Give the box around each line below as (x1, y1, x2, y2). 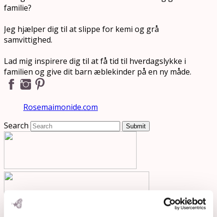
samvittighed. (4, 34, 52, 46)
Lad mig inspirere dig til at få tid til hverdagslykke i (4, 56, 186, 67)
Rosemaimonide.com (23, 102, 98, 113)
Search (4, 120, 29, 131)
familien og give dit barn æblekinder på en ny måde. (4, 66, 191, 77)
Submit (126, 123, 146, 130)
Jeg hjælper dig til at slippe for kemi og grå (4, 24, 159, 35)
